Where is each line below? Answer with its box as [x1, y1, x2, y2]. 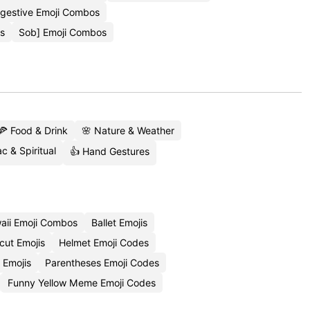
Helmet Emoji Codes [58, 237, 149, 248]
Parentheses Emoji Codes [44, 257, 159, 268]
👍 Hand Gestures [69, 145, 149, 157]
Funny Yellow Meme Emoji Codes [8, 277, 156, 289]
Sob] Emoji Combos [19, 26, 107, 38]
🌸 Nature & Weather [82, 125, 174, 136]
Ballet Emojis [91, 217, 147, 228]
